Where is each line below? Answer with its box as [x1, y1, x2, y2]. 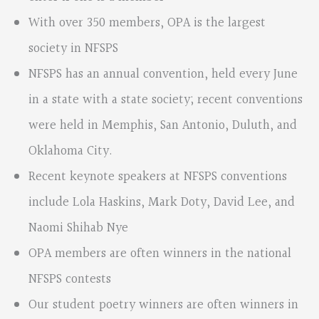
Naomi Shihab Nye [28, 218, 128, 239]
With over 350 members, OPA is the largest [28, 13, 266, 34]
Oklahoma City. [28, 141, 113, 162]
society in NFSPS [28, 38, 118, 60]
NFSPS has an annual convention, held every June [28, 64, 298, 85]
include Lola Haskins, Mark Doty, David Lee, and [28, 192, 295, 214]
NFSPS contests [28, 269, 111, 291]
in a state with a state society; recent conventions [28, 90, 303, 111]
